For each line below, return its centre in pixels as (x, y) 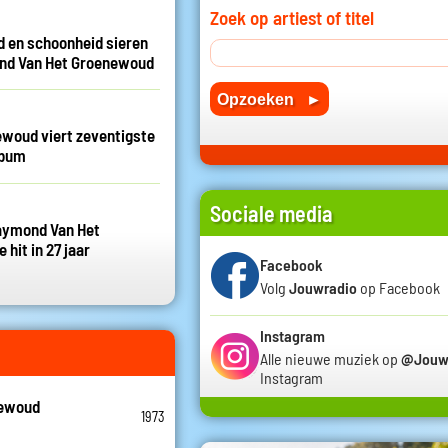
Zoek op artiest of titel (292, 18)
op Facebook (398, 287)
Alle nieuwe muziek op (330, 359)
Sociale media (271, 213)
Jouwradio (323, 287)
